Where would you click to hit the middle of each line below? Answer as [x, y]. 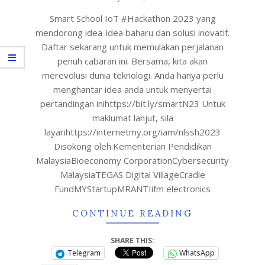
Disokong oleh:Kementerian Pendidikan [132, 146]
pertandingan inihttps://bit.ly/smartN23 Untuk [132, 104]
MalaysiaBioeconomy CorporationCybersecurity [132, 160]
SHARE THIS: [132, 240]
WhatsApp [197, 253]
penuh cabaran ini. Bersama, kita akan [132, 61]
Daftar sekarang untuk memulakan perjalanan [132, 47]
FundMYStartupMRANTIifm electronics [132, 189]
